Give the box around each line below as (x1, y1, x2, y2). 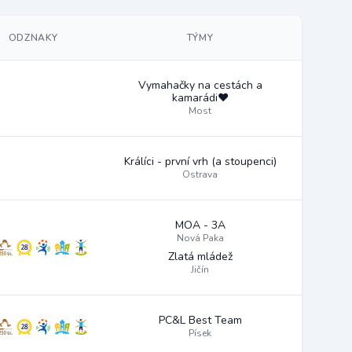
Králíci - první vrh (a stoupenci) (123, 154, 277, 169)
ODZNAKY (8, 31, 59, 44)
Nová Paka (176, 232, 224, 244)
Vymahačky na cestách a (137, 78, 262, 93)
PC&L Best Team (158, 313, 242, 328)
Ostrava (182, 168, 218, 181)
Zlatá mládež (167, 249, 233, 264)
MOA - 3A (174, 218, 225, 233)
